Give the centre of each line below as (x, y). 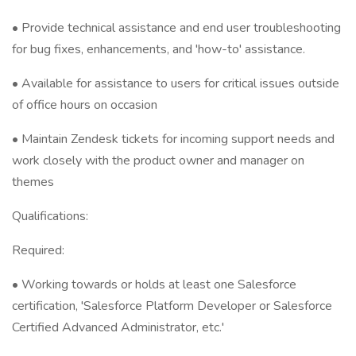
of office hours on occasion (85, 105)
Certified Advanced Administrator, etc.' (118, 327)
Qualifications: (50, 216)
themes (33, 182)
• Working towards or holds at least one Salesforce (154, 284)
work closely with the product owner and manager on (158, 161)
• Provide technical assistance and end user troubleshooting (176, 28)
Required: (38, 250)
